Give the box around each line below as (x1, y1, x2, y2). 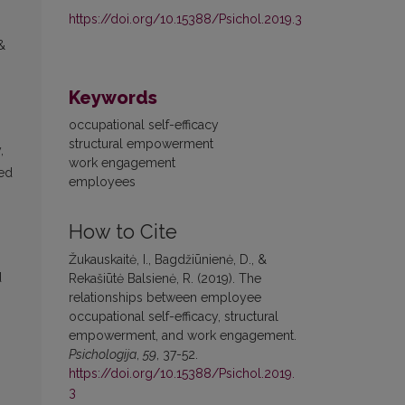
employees (69, 174, 136, 189)
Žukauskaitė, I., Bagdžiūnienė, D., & (69, 251, 267, 267)
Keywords (69, 86, 157, 108)
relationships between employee (69, 289, 261, 305)
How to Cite (69, 220, 177, 243)
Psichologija (69, 346, 137, 362)
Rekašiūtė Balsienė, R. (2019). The (69, 270, 261, 286)
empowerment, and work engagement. (69, 327, 297, 343)
